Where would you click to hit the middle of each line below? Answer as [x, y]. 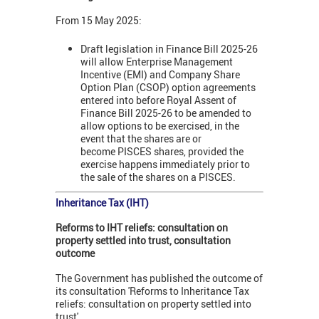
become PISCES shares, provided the [162, 152]
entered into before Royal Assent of [158, 100]
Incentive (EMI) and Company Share [160, 75]
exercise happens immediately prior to [165, 164]
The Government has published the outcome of [159, 278]
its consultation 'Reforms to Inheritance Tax [152, 291]
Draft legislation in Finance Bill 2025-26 [169, 49]
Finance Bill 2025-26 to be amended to [166, 113]
